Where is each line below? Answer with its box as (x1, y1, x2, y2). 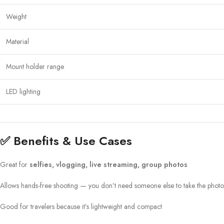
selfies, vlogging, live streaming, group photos (29, 159, 187, 170)
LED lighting (6, 86, 40, 97)
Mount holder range (6, 61, 64, 72)
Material (6, 36, 29, 47)
